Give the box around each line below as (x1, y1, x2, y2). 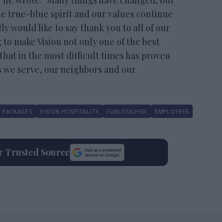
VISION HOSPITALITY (40, 108, 99, 115)
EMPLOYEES (154, 108, 189, 115)
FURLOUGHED (107, 108, 147, 115)
